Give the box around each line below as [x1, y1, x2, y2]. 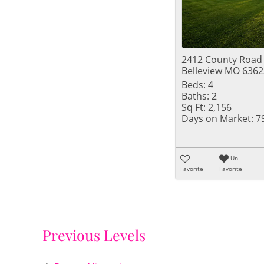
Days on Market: [181, 112, 253, 125]
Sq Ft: [181, 101, 206, 114]
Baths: [181, 90, 209, 103]
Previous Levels [42, 225, 146, 245]
